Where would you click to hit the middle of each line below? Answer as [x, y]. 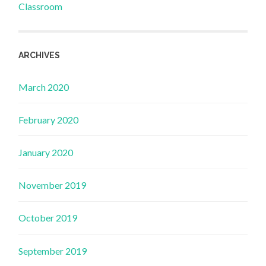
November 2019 [53, 185]
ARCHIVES [39, 56]
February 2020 [49, 119]
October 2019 [48, 218]
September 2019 [53, 251]
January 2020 [46, 152]
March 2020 [44, 87]
